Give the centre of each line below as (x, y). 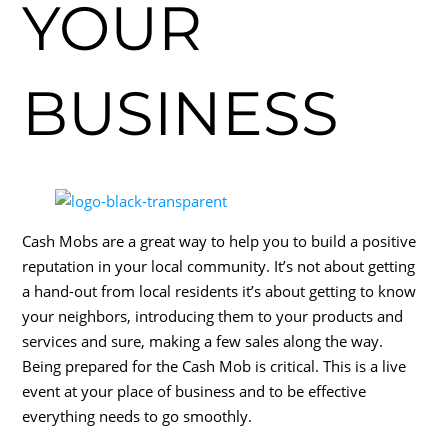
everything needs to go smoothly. (137, 416)
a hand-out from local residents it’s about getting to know (219, 291)
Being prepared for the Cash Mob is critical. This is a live (214, 366)
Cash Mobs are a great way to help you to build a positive (219, 241)
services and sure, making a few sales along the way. (203, 341)
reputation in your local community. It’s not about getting (219, 266)
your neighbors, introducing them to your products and (213, 316)
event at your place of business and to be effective (194, 391)
